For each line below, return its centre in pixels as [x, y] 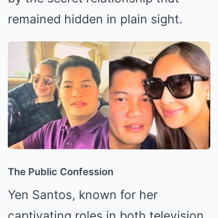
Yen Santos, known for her [83, 194]
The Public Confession [61, 172]
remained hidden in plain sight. [95, 19]
